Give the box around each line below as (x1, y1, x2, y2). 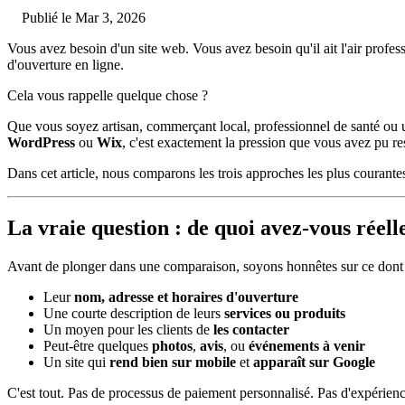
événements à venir (249, 337, 365, 353)
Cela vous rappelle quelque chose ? (7, 87, 208, 103)
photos (152, 337, 193, 353)
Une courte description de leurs (43, 305, 224, 321)
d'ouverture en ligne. (7, 56, 124, 72)
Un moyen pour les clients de (43, 321, 213, 337)
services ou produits (224, 305, 345, 321)
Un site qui (43, 353, 109, 370)
